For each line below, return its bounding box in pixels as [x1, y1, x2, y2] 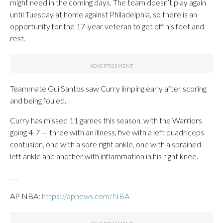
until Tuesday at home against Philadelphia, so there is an [10, 9, 197, 19]
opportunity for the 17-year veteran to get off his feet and [10, 21, 204, 31]
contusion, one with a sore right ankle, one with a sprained [10, 139, 201, 149]
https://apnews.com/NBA [42, 191, 129, 201]
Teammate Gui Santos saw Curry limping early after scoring [10, 83, 207, 93]
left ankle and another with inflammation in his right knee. [10, 151, 198, 161]
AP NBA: [10, 191, 42, 201]
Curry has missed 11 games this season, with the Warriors [10, 115, 202, 125]
